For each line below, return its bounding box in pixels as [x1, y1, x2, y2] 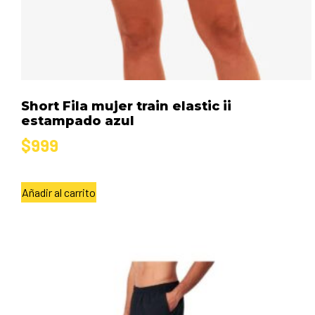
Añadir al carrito [22, 186, 96, 200]
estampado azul [21, 113, 134, 129]
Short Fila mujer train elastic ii [21, 98, 231, 115]
